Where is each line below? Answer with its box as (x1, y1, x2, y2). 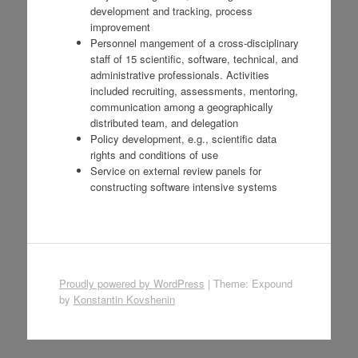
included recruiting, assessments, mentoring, (89, 83, 298, 99)
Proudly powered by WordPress (58, 276, 205, 292)
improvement (89, 19, 150, 35)
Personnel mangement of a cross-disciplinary (89, 35, 299, 51)
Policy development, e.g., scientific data (89, 131, 276, 147)
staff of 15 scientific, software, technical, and (89, 51, 298, 67)
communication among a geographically (89, 99, 273, 115)
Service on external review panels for (89, 163, 261, 179)
